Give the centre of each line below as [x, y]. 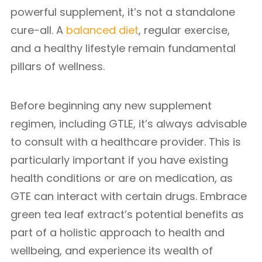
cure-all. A [38, 30]
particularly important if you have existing [119, 160]
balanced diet [102, 30]
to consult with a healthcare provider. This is [126, 142]
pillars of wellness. [58, 66]
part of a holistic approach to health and [118, 232]
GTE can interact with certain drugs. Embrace [129, 196]
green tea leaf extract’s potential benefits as [127, 214]
